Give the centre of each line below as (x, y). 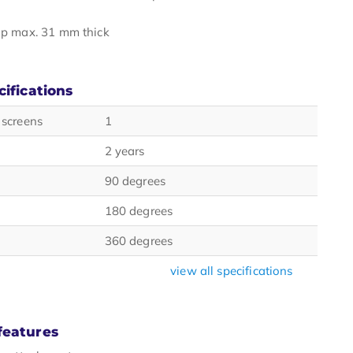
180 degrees (139, 211)
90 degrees (135, 181)
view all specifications (233, 271)
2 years (124, 151)
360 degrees (139, 241)
